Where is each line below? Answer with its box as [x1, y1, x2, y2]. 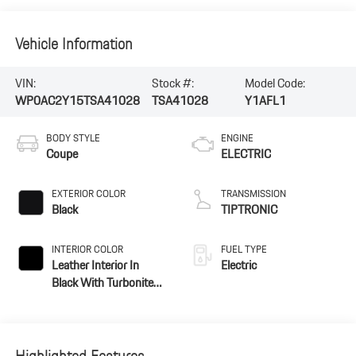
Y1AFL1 [245, 90, 287, 110]
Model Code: [245, 72, 306, 93]
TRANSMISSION [221, 185, 286, 203]
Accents [51, 290, 91, 311]
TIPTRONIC [221, 199, 277, 220]
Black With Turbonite [51, 273, 153, 293]
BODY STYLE [45, 130, 100, 147]
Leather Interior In [51, 255, 139, 276]
